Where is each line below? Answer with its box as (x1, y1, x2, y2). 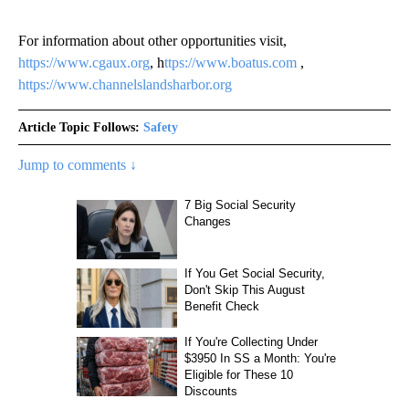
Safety (143, 120, 178, 134)
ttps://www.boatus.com (164, 54, 297, 70)
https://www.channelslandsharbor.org (18, 76, 232, 92)
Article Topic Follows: (18, 120, 140, 134)
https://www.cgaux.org (18, 54, 150, 70)
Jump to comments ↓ (18, 156, 137, 173)
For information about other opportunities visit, (18, 32, 287, 48)
